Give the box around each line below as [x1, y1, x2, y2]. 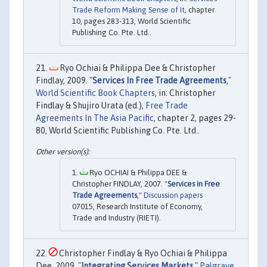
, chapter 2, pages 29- [154, 113, 236, 123]
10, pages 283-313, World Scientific [72, 16, 191, 26]
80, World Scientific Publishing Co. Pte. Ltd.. [36, 125, 200, 135]
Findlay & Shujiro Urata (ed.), [36, 100, 145, 110]
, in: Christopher [155, 88, 216, 98]
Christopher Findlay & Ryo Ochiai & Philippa [57, 249, 227, 259]
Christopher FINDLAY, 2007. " [72, 179, 167, 189]
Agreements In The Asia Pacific [36, 113, 154, 123]
